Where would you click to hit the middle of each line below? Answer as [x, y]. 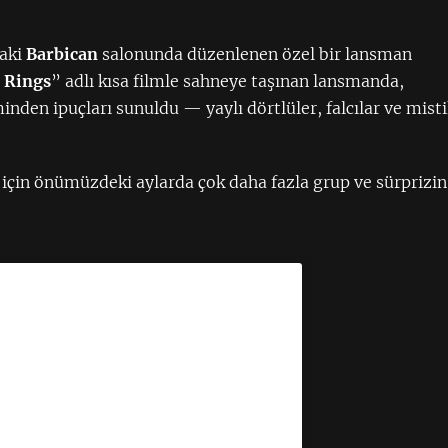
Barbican [62, 54]
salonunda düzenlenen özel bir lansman [255, 54]
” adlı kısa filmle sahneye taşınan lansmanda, [228, 81]
